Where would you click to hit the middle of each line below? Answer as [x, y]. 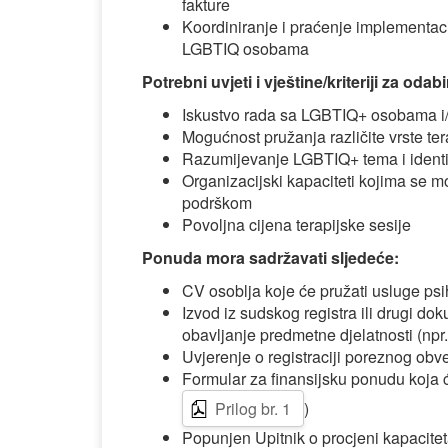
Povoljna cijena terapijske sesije [296, 224]
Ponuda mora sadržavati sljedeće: [270, 257]
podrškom [217, 202]
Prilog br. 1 [253, 408]
